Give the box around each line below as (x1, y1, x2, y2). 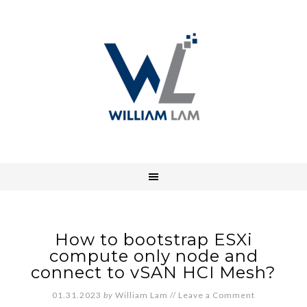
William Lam (115, 290, 168, 300)
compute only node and (49, 246, 258, 266)
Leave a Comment (178, 290, 255, 300)
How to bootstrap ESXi (54, 230, 253, 249)
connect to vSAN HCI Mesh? (31, 262, 276, 282)
